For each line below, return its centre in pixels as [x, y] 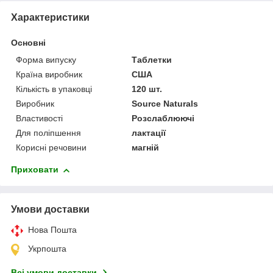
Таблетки [152, 60]
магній [146, 148]
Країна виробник [49, 75]
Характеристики [50, 18]
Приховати [35, 170]
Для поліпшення [48, 133]
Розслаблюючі [163, 119]
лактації [149, 133]
